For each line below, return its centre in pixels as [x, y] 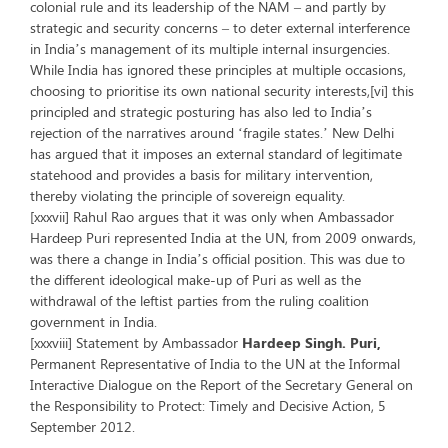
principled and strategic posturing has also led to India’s [201, 111]
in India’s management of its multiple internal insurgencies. [210, 48]
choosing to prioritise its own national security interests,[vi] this [222, 90]
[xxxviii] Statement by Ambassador [136, 342]
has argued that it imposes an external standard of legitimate [216, 153]
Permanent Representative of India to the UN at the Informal [215, 363]
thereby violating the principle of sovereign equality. [187, 195]
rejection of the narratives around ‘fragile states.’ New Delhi [212, 132]
